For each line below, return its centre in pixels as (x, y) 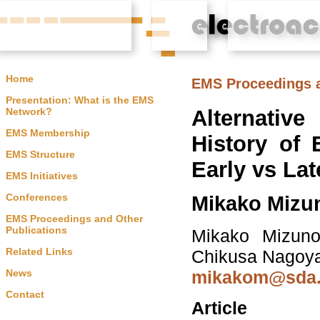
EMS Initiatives (42, 176)
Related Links (39, 251)
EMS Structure (40, 154)
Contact (25, 294)
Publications (36, 230)
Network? (29, 111)
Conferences (37, 197)
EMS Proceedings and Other (74, 219)
